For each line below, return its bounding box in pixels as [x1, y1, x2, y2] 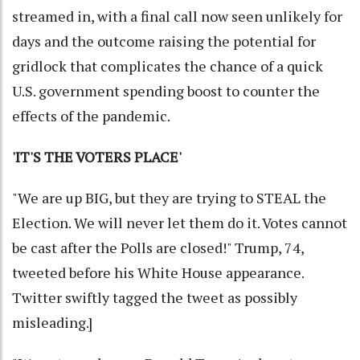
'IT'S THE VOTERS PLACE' [12, 146, 182, 166]
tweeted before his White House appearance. [12, 262, 304, 282]
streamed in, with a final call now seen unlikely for [12, 6, 342, 26]
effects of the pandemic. [12, 105, 170, 125]
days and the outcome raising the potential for [12, 31, 316, 51]
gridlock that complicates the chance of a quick [12, 55, 323, 76]
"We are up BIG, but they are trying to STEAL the [12, 187, 326, 207]
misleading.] [12, 312, 92, 332]
